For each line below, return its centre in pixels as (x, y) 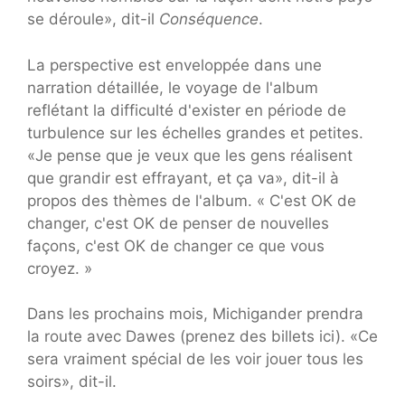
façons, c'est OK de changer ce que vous (176, 245)
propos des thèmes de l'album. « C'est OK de (192, 200)
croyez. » (60, 268)
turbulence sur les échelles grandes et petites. (195, 132)
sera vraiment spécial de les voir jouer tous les (195, 359)
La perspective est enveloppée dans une (174, 65)
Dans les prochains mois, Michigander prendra (195, 314)
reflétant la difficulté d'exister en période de (187, 110)
